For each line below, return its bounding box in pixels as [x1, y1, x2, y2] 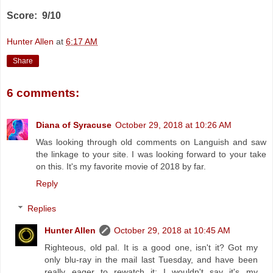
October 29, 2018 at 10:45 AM [114, 225, 231, 236]
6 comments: [7, 87, 79, 100]
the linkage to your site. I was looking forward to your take [36, 149, 266, 159]
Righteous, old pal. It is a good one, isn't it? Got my [44, 243, 258, 253]
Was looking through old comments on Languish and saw [36, 136, 266, 147]
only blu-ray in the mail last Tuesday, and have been [44, 255, 258, 265]
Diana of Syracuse [36, 119, 112, 130]
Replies [27, 204, 57, 214]
